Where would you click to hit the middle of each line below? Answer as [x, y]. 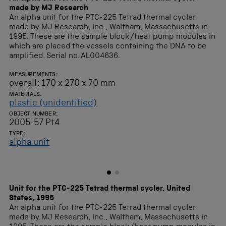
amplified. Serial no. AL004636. [65, 56]
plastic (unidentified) [53, 103]
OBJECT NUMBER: [34, 114]
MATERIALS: [26, 95]
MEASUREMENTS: [34, 75]
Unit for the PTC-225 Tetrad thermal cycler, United [100, 189]
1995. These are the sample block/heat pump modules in [112, 37]
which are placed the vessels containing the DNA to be [108, 47]
